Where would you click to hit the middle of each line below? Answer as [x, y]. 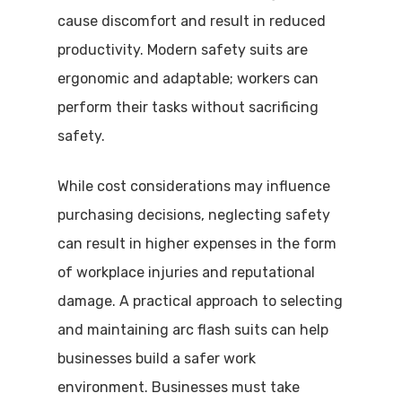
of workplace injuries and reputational [186, 272]
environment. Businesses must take [179, 387]
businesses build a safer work [157, 358]
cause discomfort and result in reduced [192, 21]
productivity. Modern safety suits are [183, 50]
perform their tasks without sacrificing [188, 107]
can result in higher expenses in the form [197, 244]
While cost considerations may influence [194, 186]
